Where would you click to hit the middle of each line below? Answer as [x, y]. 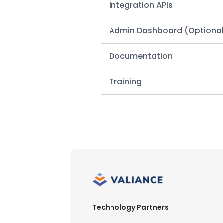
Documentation [141, 56]
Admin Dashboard [147, 30]
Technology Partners [130, 207]
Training [125, 81]
